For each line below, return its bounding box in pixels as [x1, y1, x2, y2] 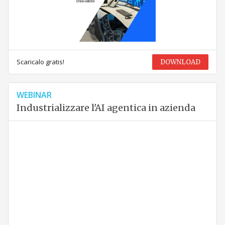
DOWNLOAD [160, 58, 201, 67]
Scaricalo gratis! [16, 57, 64, 67]
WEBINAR [16, 89, 52, 101]
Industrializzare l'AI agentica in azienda [16, 102, 195, 114]
